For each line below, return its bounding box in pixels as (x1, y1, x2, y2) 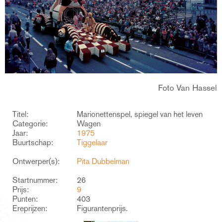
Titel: (12, 109, 28, 119)
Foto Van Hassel (158, 82, 217, 93)
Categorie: (12, 118, 48, 128)
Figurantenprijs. (77, 203, 128, 213)
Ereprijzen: (12, 203, 47, 213)
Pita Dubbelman (77, 156, 129, 166)
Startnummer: (12, 175, 57, 185)
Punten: (12, 194, 38, 204)
